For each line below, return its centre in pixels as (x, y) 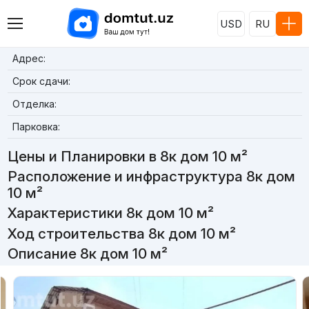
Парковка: (36, 127)
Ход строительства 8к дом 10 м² (121, 233)
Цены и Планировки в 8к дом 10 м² (127, 156)
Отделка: (34, 104)
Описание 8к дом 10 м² (87, 253)
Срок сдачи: (41, 81)
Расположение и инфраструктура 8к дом (151, 177)
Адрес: (29, 58)
